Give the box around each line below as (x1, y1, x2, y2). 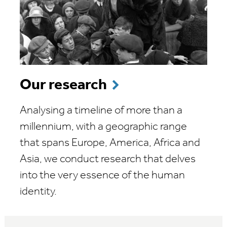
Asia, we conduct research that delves (20, 153, 196, 165)
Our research (20, 77, 107, 93)
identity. (20, 185, 57, 198)
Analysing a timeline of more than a (20, 104, 182, 117)
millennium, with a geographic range (20, 121, 187, 133)
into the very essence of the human (20, 169, 185, 181)
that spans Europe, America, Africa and (20, 137, 200, 149)
